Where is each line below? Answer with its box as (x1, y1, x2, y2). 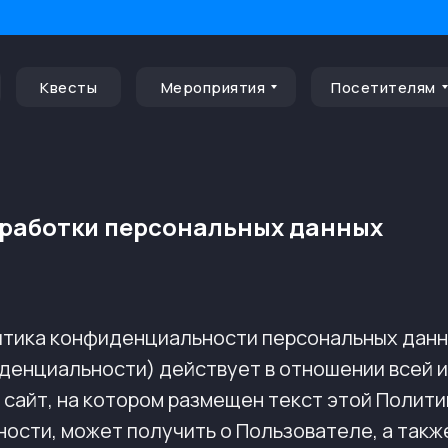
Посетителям (331, 76, 436, 98)
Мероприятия (160, 76, 266, 98)
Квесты (40, 76, 97, 98)
